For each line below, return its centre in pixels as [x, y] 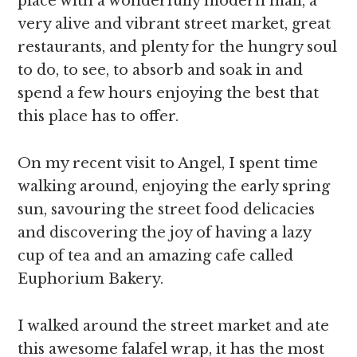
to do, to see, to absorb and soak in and [161, 70]
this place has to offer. [98, 116]
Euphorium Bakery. [91, 279]
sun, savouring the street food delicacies [167, 210]
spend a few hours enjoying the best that [169, 93]
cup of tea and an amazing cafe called [156, 256]
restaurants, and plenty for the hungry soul [178, 47]
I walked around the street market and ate [174, 326]
